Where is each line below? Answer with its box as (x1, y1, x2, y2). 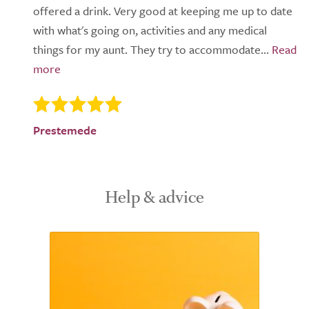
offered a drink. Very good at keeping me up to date (33, 2, 292, 20)
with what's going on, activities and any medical (33, 21, 267, 39)
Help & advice (105, 186, 204, 209)
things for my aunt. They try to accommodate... (33, 41, 269, 59)
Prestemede (33, 121, 97, 139)
